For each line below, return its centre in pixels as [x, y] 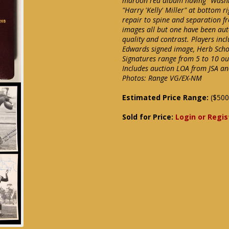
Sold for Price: [149, 117]
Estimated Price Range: [165, 97]
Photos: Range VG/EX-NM [162, 78]
